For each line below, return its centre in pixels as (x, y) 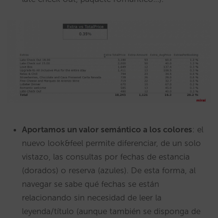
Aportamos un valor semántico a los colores (107, 129)
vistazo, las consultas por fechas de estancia (106, 156)
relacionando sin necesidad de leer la (92, 197)
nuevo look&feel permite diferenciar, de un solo (111, 143)
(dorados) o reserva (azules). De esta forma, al (109, 170)
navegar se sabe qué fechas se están (91, 184)
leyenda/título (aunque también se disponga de (111, 211)
